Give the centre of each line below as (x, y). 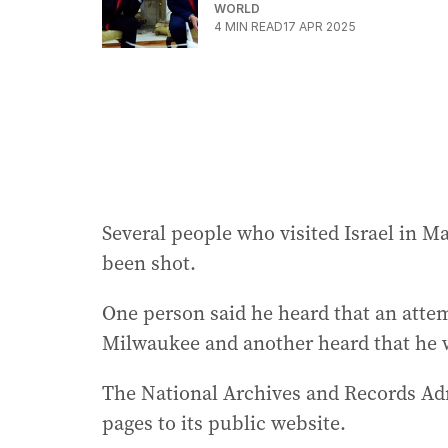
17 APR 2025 (319, 27)
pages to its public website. (224, 423)
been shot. (149, 263)
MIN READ (254, 27)
